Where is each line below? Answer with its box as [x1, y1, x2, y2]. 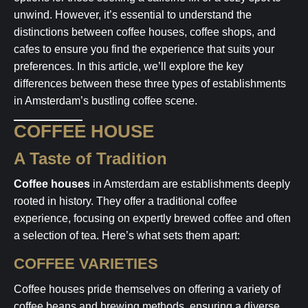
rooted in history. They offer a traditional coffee [14, 195, 237, 207]
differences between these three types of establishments [14, 78, 286, 89]
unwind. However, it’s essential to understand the [14, 9, 252, 21]
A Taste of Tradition [25, 149, 167, 168]
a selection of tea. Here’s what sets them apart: [14, 230, 240, 241]
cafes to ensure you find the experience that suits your [14, 43, 274, 55]
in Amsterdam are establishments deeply [90, 178, 290, 190]
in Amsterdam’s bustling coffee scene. [14, 95, 197, 107]
